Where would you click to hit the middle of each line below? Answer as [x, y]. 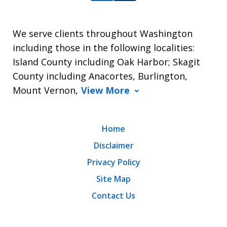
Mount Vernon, [45, 90]
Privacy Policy [113, 162]
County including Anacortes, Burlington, [100, 76]
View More [105, 90]
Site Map [113, 179]
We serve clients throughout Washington [103, 34]
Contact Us [113, 196]
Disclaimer [113, 146]
